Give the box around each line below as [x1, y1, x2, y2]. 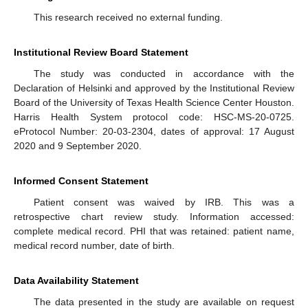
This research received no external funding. [33, 12, 223, 23]
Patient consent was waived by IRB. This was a [33, 197, 294, 208]
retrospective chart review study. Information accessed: [14, 211, 294, 223]
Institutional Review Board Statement [14, 47, 188, 58]
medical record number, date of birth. [14, 240, 175, 252]
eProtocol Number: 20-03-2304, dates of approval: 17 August [14, 126, 294, 137]
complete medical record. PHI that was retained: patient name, [14, 225, 294, 237]
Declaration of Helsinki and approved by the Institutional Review [14, 82, 294, 94]
